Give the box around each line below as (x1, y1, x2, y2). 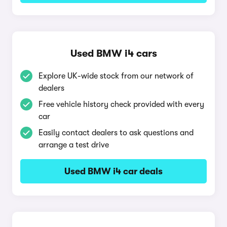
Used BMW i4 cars (70, 48, 157, 59)
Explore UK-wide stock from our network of (39, 71, 194, 81)
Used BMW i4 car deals (64, 166, 163, 176)
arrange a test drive (39, 140, 109, 149)
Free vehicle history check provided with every (39, 100, 204, 109)
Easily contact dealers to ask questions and (39, 128, 194, 137)
